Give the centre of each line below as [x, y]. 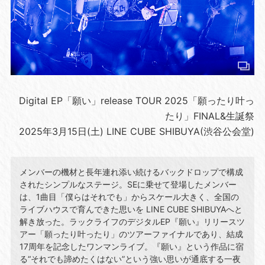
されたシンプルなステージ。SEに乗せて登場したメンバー [128, 185]
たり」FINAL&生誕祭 [210, 116]
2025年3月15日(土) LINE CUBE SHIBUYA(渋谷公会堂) [137, 132]
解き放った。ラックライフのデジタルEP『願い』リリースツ [132, 222]
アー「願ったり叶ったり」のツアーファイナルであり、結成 [131, 234]
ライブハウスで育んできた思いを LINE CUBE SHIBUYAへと [131, 209]
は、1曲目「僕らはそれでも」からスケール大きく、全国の [129, 197]
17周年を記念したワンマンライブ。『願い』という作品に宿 [131, 247]
